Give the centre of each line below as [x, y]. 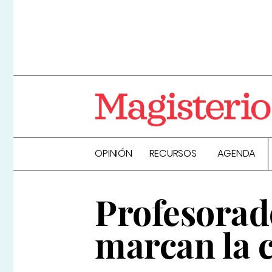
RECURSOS [173, 154]
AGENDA [236, 154]
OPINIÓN [114, 154]
